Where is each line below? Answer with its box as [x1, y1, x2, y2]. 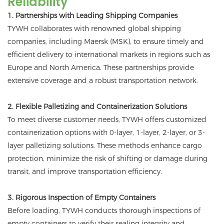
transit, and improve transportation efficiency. [7, 167, 162, 176]
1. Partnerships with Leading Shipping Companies [7, 11, 177, 20]
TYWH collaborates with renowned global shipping [7, 24, 181, 33]
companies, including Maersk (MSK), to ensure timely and [7, 37, 204, 46]
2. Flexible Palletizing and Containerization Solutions [7, 102, 187, 111]
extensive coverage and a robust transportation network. [7, 76, 198, 85]
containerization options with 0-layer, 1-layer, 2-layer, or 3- [7, 128, 205, 137]
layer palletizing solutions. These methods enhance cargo [7, 141, 202, 150]
